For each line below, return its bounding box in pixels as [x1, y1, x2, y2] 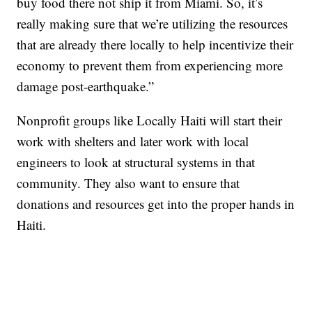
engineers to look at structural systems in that [17, 153, 256, 171]
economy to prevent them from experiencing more [17, 56, 283, 74]
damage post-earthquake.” [17, 77, 155, 95]
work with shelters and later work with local [17, 132, 249, 150]
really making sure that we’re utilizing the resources [17, 14, 288, 32]
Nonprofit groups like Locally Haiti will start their [17, 111, 283, 129]
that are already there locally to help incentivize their [17, 35, 294, 53]
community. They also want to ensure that [17, 173, 240, 192]
